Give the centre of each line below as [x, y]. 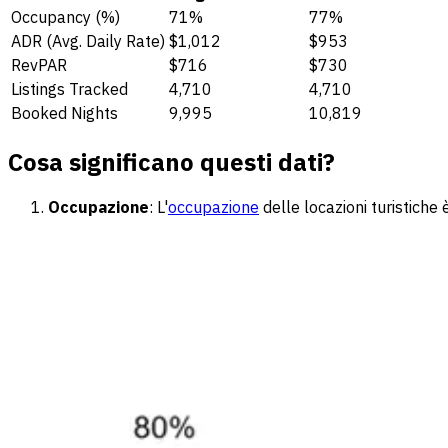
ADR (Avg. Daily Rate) [88, 40]
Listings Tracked [69, 88]
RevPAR [39, 64]
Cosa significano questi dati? [171, 161]
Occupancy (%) [65, 16]
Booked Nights [64, 112]
